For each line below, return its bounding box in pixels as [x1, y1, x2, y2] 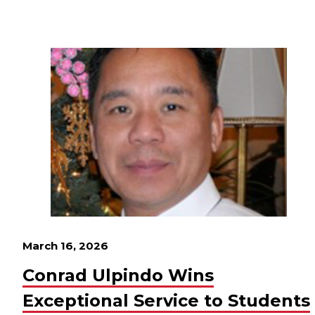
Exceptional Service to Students [22, 290, 310, 311]
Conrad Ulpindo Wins [22, 265, 214, 285]
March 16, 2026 [22, 239, 108, 252]
